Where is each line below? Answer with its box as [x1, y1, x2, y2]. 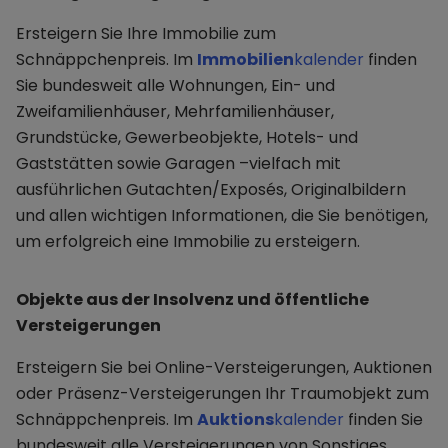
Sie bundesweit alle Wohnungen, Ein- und [16, 74, 335, 98]
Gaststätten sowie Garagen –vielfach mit [16, 152, 341, 176]
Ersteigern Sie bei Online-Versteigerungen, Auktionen [16, 356, 432, 380]
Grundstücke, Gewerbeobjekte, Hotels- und [16, 126, 358, 150]
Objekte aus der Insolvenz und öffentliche [16, 288, 369, 312]
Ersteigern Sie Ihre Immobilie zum [16, 22, 276, 46]
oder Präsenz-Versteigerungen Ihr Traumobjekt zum [16, 382, 429, 406]
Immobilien [197, 48, 294, 72]
